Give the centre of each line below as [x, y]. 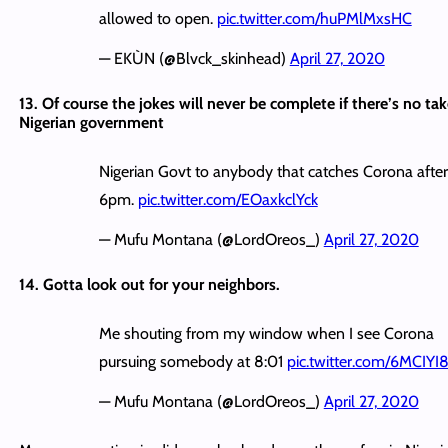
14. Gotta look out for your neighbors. [149, 284]
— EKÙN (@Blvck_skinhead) [194, 58]
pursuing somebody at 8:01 [192, 361]
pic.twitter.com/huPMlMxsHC [314, 18]
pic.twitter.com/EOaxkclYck [227, 199]
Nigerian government [91, 122]
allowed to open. [157, 18]
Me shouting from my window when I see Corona [266, 333]
